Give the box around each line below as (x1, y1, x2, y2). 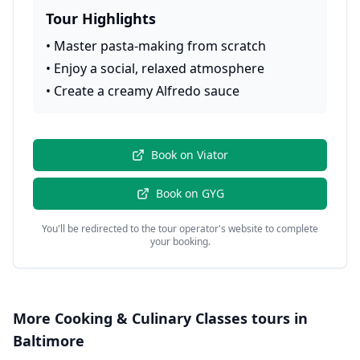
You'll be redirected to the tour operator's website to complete (42, 222, 318, 235)
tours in (247, 309, 308, 328)
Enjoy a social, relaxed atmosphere (54, 59, 264, 77)
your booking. (149, 235, 211, 248)
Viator (197, 147, 228, 162)
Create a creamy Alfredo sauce (54, 82, 239, 100)
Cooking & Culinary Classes (55, 309, 247, 328)
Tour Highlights (46, 9, 156, 28)
